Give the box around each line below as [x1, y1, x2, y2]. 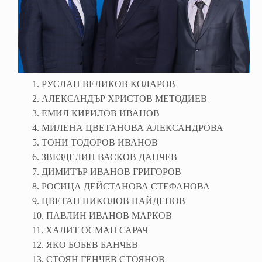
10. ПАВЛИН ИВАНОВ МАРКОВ [32, 211, 172, 221]
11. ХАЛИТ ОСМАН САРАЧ [32, 225, 148, 236]
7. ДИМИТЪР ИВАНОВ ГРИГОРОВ [32, 167, 181, 177]
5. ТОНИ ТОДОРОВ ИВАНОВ [32, 137, 158, 148]
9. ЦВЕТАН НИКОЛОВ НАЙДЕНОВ [32, 196, 185, 206]
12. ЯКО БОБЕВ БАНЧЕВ [32, 240, 138, 250]
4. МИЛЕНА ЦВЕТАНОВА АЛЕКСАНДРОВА [32, 123, 223, 133]
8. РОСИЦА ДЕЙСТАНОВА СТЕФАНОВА [32, 181, 210, 192]
